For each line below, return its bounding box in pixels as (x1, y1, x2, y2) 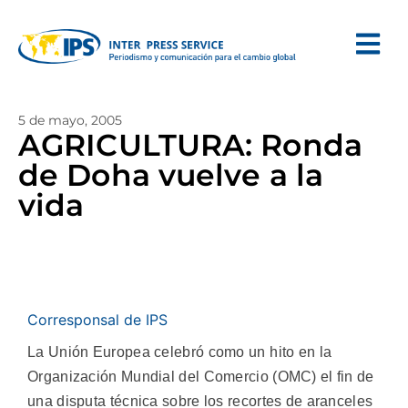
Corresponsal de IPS (27, 311, 168, 329)
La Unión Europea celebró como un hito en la (27, 344, 332, 360)
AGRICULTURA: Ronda (18, 127, 362, 163)
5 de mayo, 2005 (18, 112, 122, 128)
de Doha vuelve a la (18, 157, 323, 193)
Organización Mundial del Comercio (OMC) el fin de (27, 369, 374, 384)
